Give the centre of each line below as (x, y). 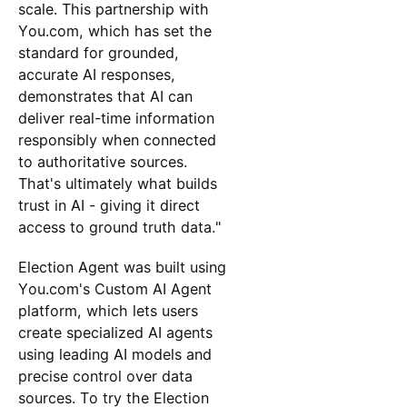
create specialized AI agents (115, 333)
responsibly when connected (117, 139)
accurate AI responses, (96, 74)
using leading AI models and (114, 354)
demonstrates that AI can (105, 96)
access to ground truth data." (119, 227)
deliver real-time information (116, 118)
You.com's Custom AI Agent (114, 289)
